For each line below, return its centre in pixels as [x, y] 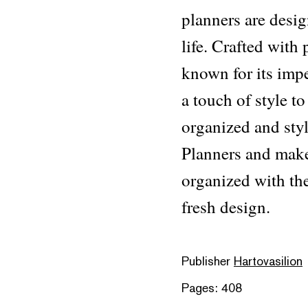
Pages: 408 [212, 288]
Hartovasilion [268, 261]
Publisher [208, 261]
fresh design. [226, 207]
